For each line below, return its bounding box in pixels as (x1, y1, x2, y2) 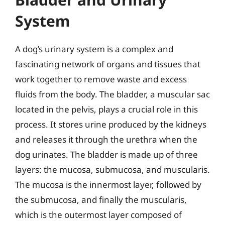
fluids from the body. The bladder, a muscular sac (15, 88, 210, 100)
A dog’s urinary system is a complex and (15, 43, 173, 55)
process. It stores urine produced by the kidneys (15, 119, 206, 130)
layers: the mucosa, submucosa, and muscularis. (15, 164, 210, 175)
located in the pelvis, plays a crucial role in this (15, 103, 198, 115)
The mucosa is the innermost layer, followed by (15, 179, 201, 190)
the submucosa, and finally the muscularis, (15, 194, 187, 205)
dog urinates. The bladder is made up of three (15, 149, 198, 160)
